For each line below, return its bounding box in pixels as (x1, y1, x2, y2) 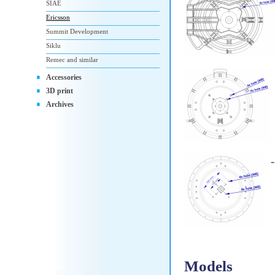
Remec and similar (46, 56, 98, 63)
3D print (46, 87, 73, 95)
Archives (46, 100, 74, 109)
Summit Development (46, 28, 108, 35)
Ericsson (46, 14, 70, 21)
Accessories (46, 73, 82, 82)
